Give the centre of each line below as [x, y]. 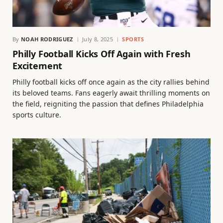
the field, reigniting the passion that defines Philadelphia [108, 104]
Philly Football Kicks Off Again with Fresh [102, 54]
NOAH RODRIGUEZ [47, 39]
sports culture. [37, 114]
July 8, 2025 [97, 39]
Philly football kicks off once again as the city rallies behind [111, 82]
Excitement [38, 65]
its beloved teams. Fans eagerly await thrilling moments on [111, 93]
